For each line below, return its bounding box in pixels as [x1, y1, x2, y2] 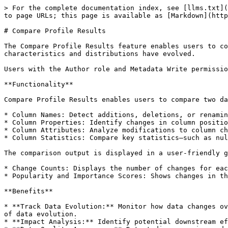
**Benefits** [4, 187, 53, 195]
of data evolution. [4, 210, 77, 218]
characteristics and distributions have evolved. [4, 50, 195, 58]
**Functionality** [4, 80, 73, 88]
